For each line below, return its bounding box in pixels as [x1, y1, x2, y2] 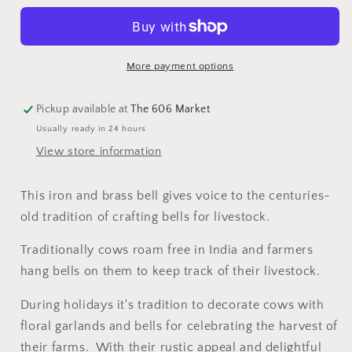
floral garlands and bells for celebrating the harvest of [20, 320, 339, 333]
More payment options [126, 60, 234, 71]
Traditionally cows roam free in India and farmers [20, 244, 313, 258]
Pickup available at [35, 103, 131, 116]
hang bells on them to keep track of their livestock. [20, 265, 321, 279]
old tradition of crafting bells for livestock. [20, 210, 277, 224]
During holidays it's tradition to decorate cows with [20, 299, 324, 312]
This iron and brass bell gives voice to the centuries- [20, 189, 331, 203]
